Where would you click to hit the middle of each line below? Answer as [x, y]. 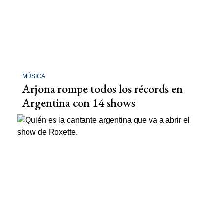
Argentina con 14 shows [79, 102]
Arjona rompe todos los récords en [102, 88]
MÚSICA [34, 76]
